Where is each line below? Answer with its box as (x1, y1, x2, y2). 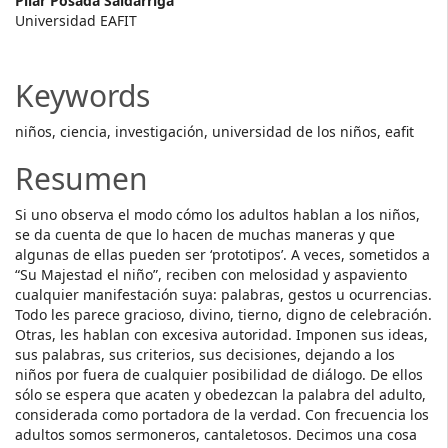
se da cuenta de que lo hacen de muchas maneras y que (15, 225, 395, 244)
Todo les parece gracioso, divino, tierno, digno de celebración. (15, 305, 432, 324)
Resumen (15, 158, 148, 199)
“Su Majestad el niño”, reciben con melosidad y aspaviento (15, 265, 407, 284)
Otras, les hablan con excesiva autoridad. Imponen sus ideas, (15, 325, 428, 344)
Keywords (15, 75, 150, 116)
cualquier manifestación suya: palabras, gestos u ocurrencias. (15, 285, 432, 304)
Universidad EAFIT (15, 11, 137, 30)
